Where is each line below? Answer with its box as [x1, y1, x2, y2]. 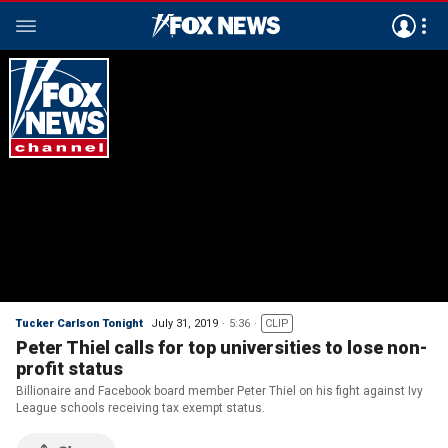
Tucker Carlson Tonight [16, 317, 143, 330]
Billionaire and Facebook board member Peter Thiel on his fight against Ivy [16, 384, 423, 398]
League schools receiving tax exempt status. [16, 401, 265, 415]
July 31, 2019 [151, 317, 218, 330]
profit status [16, 358, 123, 379]
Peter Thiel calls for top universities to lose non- [16, 337, 427, 358]
